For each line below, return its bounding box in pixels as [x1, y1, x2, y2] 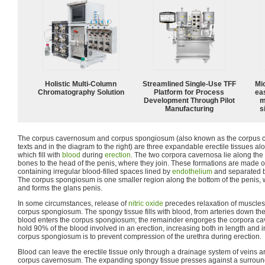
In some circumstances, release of [18, 199, 128, 208]
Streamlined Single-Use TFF [143, 79, 236, 88]
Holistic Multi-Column [45, 79, 117, 88]
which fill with [18, 150, 62, 159]
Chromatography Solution [38, 88, 124, 96]
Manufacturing [165, 104, 214, 113]
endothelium [172, 167, 212, 176]
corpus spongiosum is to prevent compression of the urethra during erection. [18, 232, 261, 241]
